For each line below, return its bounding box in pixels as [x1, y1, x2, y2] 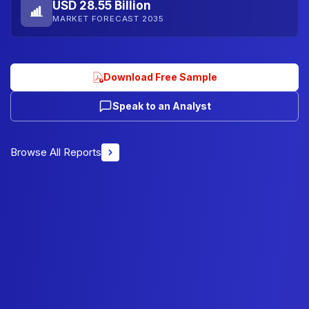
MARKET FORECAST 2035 [52, 14, 164, 23]
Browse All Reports [10, 145, 101, 159]
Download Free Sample [103, 70, 217, 83]
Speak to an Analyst [112, 99, 211, 112]
